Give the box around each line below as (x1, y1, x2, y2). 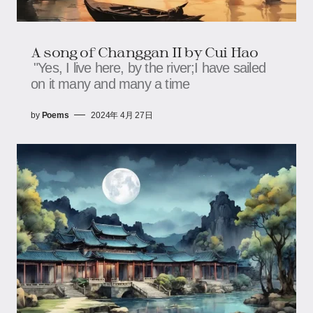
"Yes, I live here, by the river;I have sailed (34, 59, 266, 75)
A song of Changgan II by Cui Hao (31, 43, 259, 60)
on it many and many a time (31, 75, 190, 92)
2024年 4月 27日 (91, 110, 153, 120)
